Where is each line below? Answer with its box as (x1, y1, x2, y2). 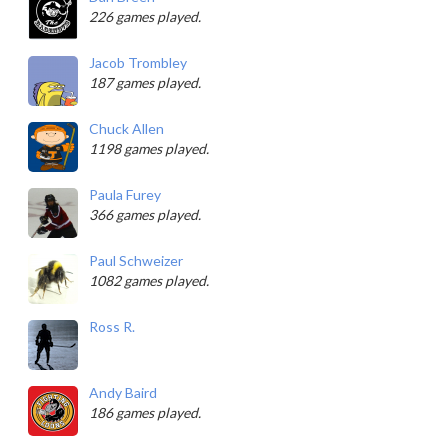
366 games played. (89, 206, 201, 223)
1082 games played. (89, 272, 209, 289)
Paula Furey (89, 186, 161, 203)
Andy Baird (89, 384, 157, 401)
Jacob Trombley (89, 54, 187, 71)
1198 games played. (89, 140, 209, 157)
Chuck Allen (89, 120, 164, 137)
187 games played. (89, 74, 201, 91)
